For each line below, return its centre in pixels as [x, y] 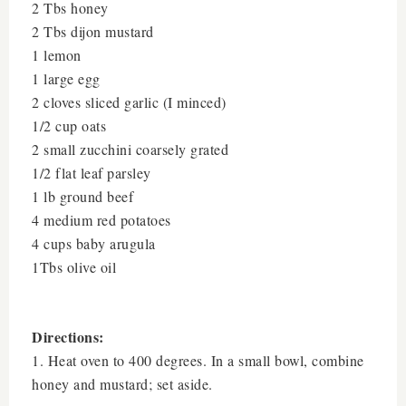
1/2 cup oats [69, 126]
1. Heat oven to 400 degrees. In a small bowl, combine [198, 360]
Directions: [70, 337]
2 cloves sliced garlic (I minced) [129, 102]
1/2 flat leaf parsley [92, 173]
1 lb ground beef [82, 196]
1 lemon [57, 55]
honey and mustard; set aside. [125, 384]
